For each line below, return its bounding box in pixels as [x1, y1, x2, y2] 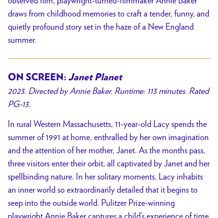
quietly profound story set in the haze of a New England [8, 21, 194, 32]
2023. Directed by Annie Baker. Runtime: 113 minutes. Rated [8, 86, 209, 96]
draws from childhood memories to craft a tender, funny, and [8, 8, 209, 19]
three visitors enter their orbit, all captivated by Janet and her [8, 158, 210, 168]
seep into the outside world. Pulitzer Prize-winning [8, 197, 175, 208]
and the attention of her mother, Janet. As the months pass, [8, 145, 205, 155]
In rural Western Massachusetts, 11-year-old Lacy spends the [8, 118, 207, 129]
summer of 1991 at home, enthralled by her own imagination [8, 131, 209, 142]
